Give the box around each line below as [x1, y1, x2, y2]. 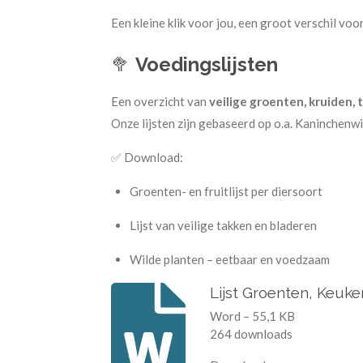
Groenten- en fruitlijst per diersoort [129, 184, 322, 199]
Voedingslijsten [135, 53, 278, 76]
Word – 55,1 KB [209, 309, 295, 324]
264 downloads [209, 327, 293, 342]
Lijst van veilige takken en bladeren [129, 218, 317, 233]
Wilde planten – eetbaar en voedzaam [129, 252, 330, 267]
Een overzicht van [111, 94, 209, 109]
